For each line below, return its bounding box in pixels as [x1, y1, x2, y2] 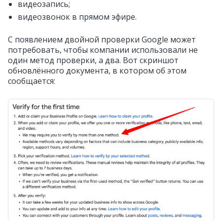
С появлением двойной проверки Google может [8, 34, 196, 45]
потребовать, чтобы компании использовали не [8, 44, 198, 55]
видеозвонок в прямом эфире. [18, 11, 137, 22]
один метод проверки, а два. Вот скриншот [8, 55, 179, 66]
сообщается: [8, 75, 55, 86]
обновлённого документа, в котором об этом [8, 65, 186, 76]
